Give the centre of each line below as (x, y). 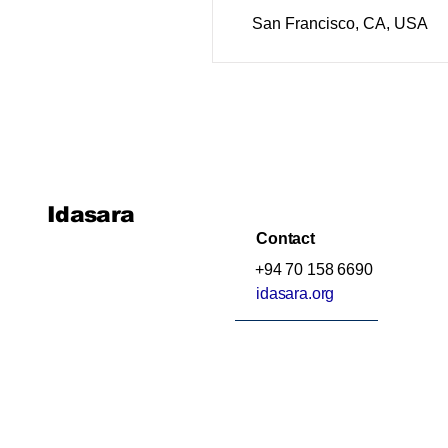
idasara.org (295, 293)
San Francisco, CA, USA (340, 23)
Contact (285, 238)
